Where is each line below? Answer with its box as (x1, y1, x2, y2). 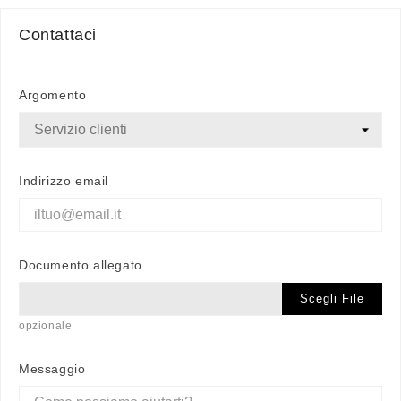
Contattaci (19, 25, 97, 44)
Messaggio (19, 361, 86, 376)
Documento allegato (19, 257, 142, 272)
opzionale (19, 319, 73, 332)
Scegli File (300, 291, 364, 305)
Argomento (19, 87, 87, 102)
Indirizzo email (19, 173, 108, 188)
